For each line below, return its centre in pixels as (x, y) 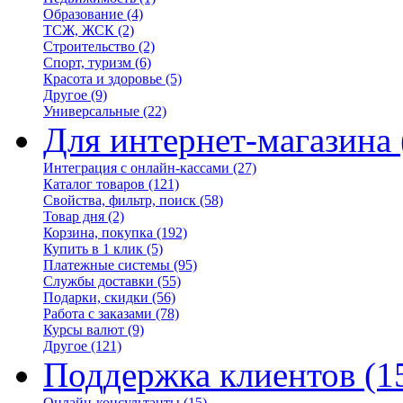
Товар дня (74, 216)
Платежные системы (107, 265)
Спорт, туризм (87, 63)
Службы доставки (99, 281)
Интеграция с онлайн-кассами (136, 168)
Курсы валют (84, 330)
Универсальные (91, 111)
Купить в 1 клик (93, 249)
